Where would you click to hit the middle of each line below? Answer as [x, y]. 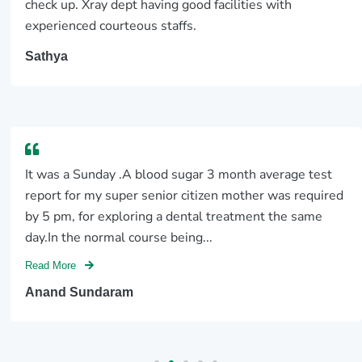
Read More [53, 265]
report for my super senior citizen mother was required [185, 196]
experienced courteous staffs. [111, 26]
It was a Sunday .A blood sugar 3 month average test [179, 175]
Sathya [47, 56]
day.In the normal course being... [119, 238]
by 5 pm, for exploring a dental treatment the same [174, 217]
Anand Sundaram [80, 293]
